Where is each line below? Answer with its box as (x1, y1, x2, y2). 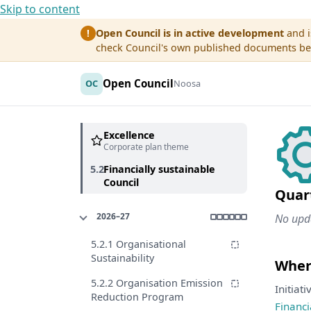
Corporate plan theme (103, 140, 189, 153)
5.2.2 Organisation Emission (91, 276, 223, 289)
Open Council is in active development (96, 26, 285, 40)
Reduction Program (91, 289, 183, 303)
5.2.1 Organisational (91, 237, 186, 251)
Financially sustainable (103, 162, 215, 176)
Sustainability (91, 251, 154, 264)
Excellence (103, 128, 155, 142)
